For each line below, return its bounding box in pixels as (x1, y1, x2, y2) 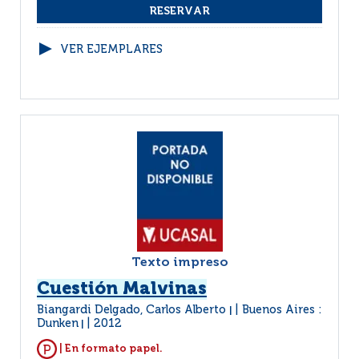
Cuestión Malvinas (37, 280, 207, 298)
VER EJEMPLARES (60, 44, 163, 55)
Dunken (37, 318, 79, 329)
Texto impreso (131, 256, 228, 269)
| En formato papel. (57, 343, 163, 354)
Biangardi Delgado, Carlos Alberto (37, 305, 229, 316)
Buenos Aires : (242, 305, 322, 316)
